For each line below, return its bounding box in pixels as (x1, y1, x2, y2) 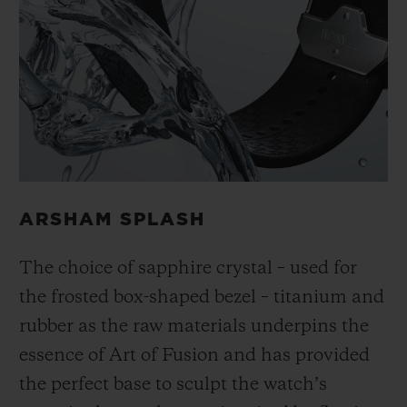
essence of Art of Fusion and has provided (19, 347, 370, 366)
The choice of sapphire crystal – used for (19, 260, 357, 279)
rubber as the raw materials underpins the (19, 318, 369, 337)
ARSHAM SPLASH (19, 211, 205, 230)
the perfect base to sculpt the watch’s (19, 376, 327, 395)
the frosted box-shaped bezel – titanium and (19, 289, 384, 308)
